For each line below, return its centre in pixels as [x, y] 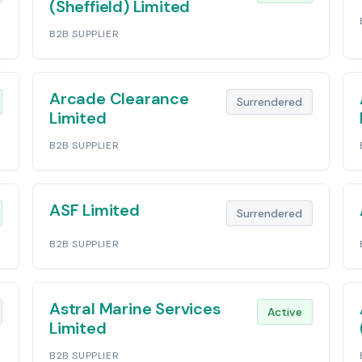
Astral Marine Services [135, 309]
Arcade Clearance [119, 99]
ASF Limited [95, 210]
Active [285, 312]
